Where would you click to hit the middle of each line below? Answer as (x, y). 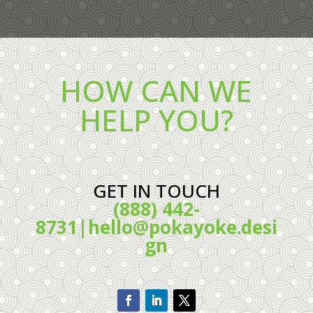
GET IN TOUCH (156, 191)
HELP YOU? (156, 120)
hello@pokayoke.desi (182, 227)
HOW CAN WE (156, 91)
